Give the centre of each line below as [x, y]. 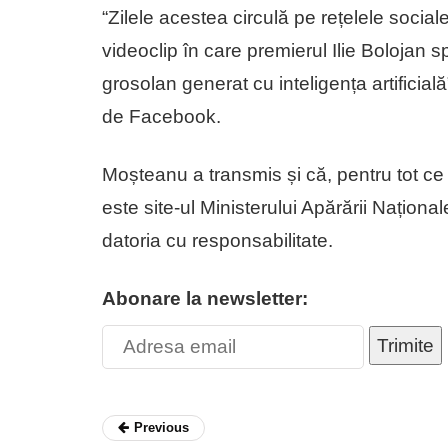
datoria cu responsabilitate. [217, 240]
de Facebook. [161, 116]
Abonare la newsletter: [205, 298]
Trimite [405, 345]
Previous [161, 427]
